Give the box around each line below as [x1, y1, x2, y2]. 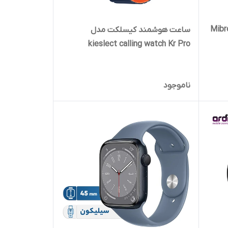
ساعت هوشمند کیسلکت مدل [90, 25, 190, 36]
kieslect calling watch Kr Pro [88, 39, 190, 50]
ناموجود [163, 80, 190, 91]
